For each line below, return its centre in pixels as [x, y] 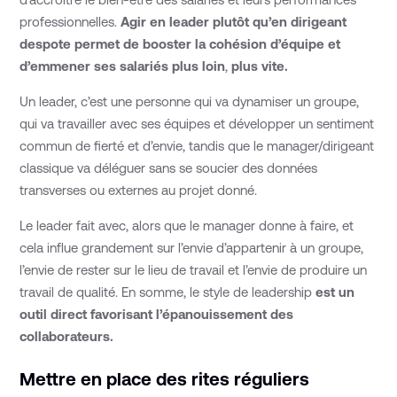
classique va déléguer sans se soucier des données [169, 168]
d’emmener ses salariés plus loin [123, 66]
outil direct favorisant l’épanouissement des [157, 314]
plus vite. [260, 66]
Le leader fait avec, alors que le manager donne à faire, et [187, 225]
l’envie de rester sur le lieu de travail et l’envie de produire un [194, 269]
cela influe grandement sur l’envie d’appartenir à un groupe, [192, 247]
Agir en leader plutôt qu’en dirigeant [234, 22]
